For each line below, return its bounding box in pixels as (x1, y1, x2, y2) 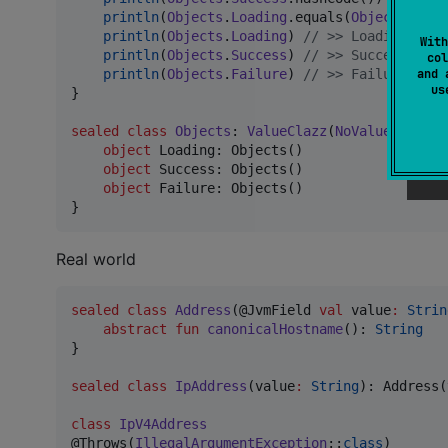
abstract (103, 320, 167, 337)
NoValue (335, 122, 391, 139)
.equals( (287, 8, 351, 25)
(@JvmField (231, 301, 319, 318)
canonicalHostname (207, 320, 343, 337)
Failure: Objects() (151, 179, 303, 196)
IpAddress (175, 377, 247, 394)
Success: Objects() (151, 160, 303, 177)
